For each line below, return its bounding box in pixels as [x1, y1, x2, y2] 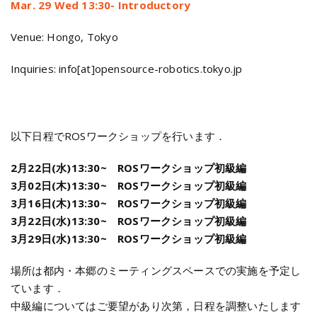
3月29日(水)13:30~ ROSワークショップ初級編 [11, 231, 247, 246]
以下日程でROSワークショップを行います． [11, 129, 226, 143]
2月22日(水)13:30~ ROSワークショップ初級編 [11, 161, 247, 175]
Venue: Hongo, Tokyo [11, 30, 118, 44]
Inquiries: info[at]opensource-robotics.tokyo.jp [11, 62, 243, 76]
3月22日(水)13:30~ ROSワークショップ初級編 [11, 214, 247, 228]
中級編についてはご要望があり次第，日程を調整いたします [11, 299, 301, 313]
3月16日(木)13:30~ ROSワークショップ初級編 [11, 196, 247, 210]
